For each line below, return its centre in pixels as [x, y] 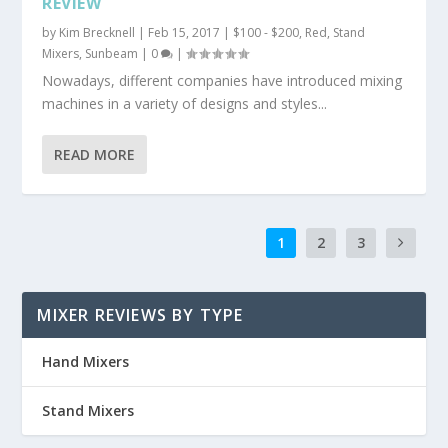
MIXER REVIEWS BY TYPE [140, 314]
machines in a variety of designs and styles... [185, 103]
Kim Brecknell [97, 32]
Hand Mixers [86, 361]
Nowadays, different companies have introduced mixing [222, 80]
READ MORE [95, 154]
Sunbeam [112, 53]
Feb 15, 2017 [184, 32]
